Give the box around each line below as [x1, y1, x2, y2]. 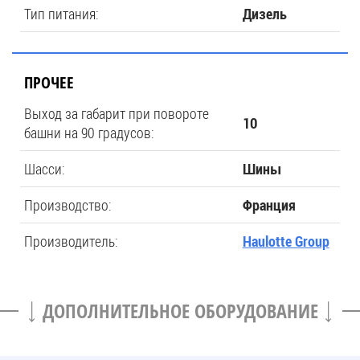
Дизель [242, 5, 287, 22]
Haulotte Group [242, 232, 329, 250]
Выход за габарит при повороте [24, 104, 209, 123]
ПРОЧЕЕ [24, 72, 74, 93]
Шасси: [24, 159, 65, 178]
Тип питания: [24, 4, 99, 23]
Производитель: [24, 231, 118, 251]
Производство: [24, 195, 112, 215]
